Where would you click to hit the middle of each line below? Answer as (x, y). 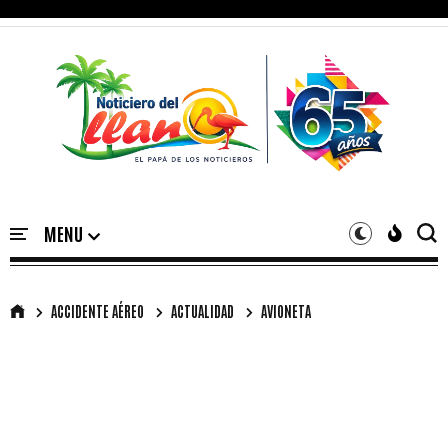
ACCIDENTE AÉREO (97, 310)
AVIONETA (286, 310)
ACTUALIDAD (202, 310)
